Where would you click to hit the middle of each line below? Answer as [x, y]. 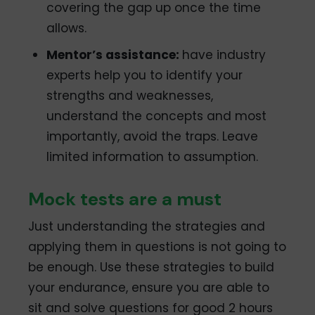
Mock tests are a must [125, 199]
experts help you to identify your [145, 75]
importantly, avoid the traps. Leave [153, 136]
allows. [67, 28]
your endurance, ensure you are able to [149, 287]
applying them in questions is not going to [157, 246]
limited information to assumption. [153, 156]
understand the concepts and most [157, 116]
